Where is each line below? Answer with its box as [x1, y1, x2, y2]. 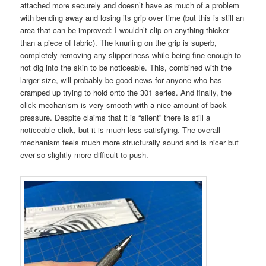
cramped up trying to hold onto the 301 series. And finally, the [20, 86, 232, 98]
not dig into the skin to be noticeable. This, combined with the [20, 61, 232, 73]
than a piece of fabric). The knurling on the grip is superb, [20, 36, 217, 48]
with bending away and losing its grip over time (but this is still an [20, 11, 245, 23]
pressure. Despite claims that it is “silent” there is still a [20, 111, 211, 123]
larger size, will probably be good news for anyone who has [20, 74, 223, 85]
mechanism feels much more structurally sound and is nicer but [20, 136, 239, 148]
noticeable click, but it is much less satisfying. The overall [20, 123, 221, 135]
